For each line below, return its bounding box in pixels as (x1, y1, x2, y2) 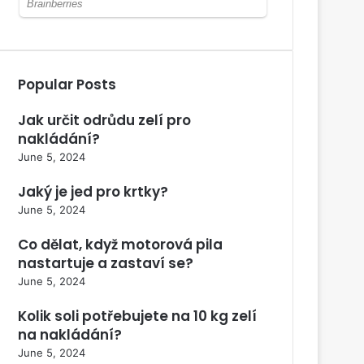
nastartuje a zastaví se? (18, 253, 193, 273)
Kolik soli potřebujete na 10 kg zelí (18, 305, 257, 326)
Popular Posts (18, 74, 116, 94)
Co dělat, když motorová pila (18, 234, 223, 254)
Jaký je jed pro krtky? (18, 181, 168, 201)
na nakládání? (18, 324, 122, 344)
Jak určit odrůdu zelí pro (18, 110, 191, 130)
